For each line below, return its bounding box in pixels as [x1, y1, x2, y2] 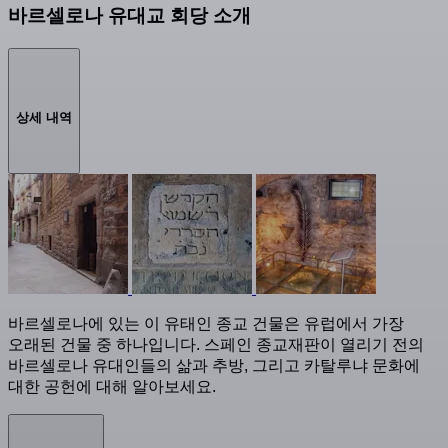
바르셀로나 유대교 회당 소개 [8, 5, 251, 27]
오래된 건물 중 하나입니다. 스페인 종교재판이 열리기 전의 [8, 336, 424, 354]
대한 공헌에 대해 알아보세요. [8, 378, 216, 396]
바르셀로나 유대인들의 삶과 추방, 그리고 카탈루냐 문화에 [8, 357, 420, 375]
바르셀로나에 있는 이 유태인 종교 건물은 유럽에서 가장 [8, 315, 404, 333]
